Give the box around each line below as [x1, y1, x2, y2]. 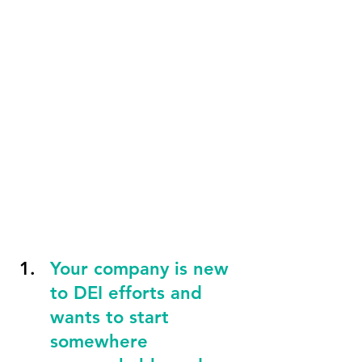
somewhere [50, 330, 154, 352]
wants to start [50, 306, 175, 328]
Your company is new [50, 258, 234, 280]
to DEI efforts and [50, 282, 208, 304]
